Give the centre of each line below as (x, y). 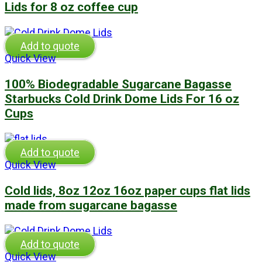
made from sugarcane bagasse (91, 205)
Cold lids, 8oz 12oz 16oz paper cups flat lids (127, 190)
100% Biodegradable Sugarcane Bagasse (118, 84)
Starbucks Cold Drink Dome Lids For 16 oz (122, 99)
